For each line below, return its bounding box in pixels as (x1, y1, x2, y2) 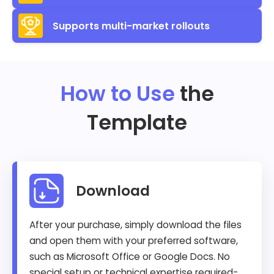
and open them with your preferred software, (29, 234, 238, 248)
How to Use (60, 79, 175, 109)
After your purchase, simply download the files (29, 218, 242, 232)
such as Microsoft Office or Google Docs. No (29, 250, 230, 264)
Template (87, 108, 187, 138)
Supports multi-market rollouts (53, 18, 210, 33)
